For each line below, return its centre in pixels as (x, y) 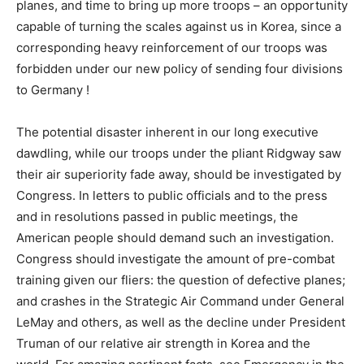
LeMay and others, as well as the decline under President (181, 322)
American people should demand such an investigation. (175, 238)
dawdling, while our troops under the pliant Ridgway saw (179, 153)
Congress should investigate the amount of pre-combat (175, 259)
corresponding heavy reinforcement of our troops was (172, 48)
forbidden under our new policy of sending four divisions (180, 69)
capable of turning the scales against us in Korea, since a (179, 26)
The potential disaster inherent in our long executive (167, 132)
